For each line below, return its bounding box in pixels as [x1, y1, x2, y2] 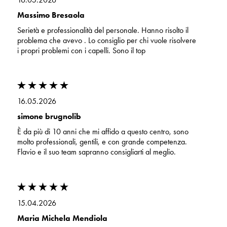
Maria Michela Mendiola [17, 213, 107, 223]
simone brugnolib [17, 111, 81, 122]
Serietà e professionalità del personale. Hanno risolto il [17, 25, 188, 35]
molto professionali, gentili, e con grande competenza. [17, 137, 187, 147]
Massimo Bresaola [17, 10, 85, 20]
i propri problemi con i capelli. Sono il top [17, 46, 145, 56]
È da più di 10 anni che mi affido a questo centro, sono [17, 127, 188, 137]
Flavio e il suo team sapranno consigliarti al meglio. [17, 147, 176, 157]
